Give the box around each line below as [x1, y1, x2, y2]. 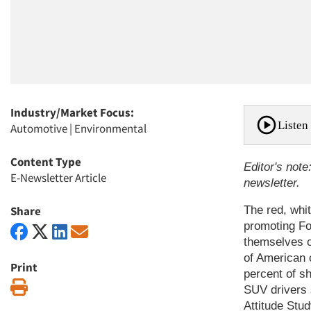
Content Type [10, 154, 81, 169]
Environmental [74, 121, 146, 136]
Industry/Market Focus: [10, 105, 134, 120]
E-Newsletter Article [10, 170, 106, 185]
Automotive [10, 121, 67, 136]
